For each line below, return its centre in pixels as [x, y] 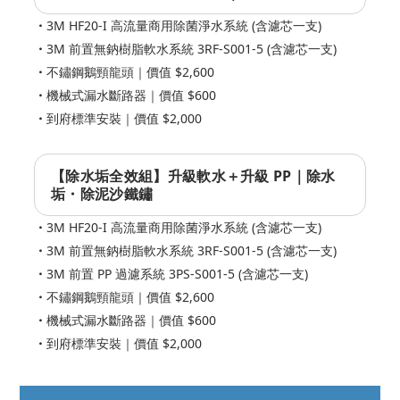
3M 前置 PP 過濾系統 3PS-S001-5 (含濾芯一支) [177, 274]
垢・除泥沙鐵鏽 [102, 194]
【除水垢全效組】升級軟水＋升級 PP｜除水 [193, 176]
